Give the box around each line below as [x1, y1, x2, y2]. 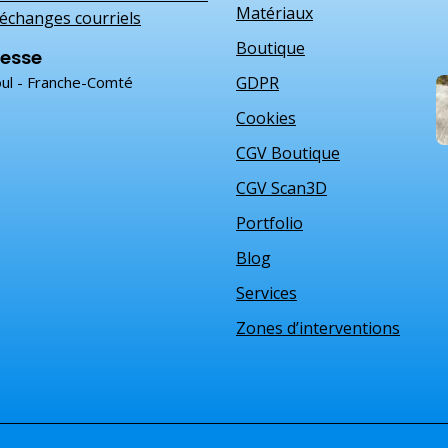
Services [236, 282, 297, 305]
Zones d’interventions [236, 317, 400, 340]
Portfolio [236, 212, 303, 235]
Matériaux [236, 2, 313, 25]
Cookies [236, 107, 296, 130]
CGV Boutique [236, 142, 340, 165]
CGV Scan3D [236, 177, 327, 200]
